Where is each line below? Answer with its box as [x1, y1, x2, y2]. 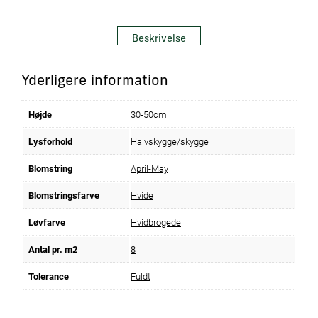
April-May [131, 162, 168, 175]
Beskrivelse [132, 34, 186, 45]
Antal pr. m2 [28, 243, 77, 256]
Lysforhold [28, 135, 72, 148]
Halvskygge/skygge [131, 135, 209, 148]
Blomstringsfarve [28, 189, 99, 202]
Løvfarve [28, 216, 65, 229]
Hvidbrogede [131, 216, 181, 229]
